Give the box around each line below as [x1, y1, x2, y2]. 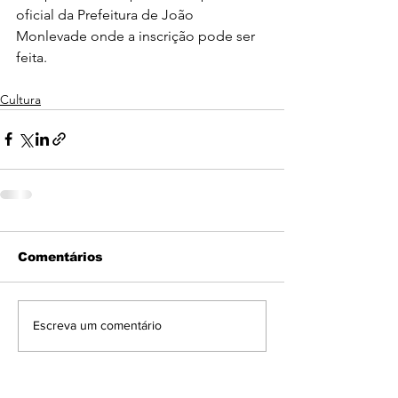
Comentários [18, 249, 103, 264]
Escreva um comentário [33, 318, 162, 332]
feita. [16, 48, 47, 66]
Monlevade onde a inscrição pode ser [16, 27, 259, 44]
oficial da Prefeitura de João [16, 5, 197, 23]
